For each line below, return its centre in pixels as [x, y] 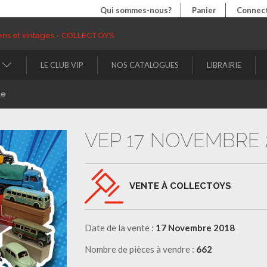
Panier [204, 10]
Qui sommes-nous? [136, 10]
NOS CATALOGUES [145, 65]
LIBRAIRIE [224, 65]
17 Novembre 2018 [195, 227]
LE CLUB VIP [62, 65]
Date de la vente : [120, 227]
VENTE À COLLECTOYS [180, 186]
